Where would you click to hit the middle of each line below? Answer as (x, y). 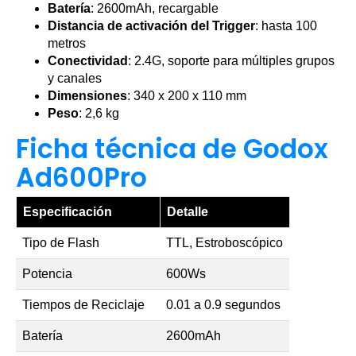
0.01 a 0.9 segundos (223, 305)
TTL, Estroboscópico (224, 243)
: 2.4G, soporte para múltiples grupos (231, 61)
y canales (75, 79)
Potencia (47, 274)
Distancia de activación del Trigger (151, 26)
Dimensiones (87, 96)
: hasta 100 (286, 26)
